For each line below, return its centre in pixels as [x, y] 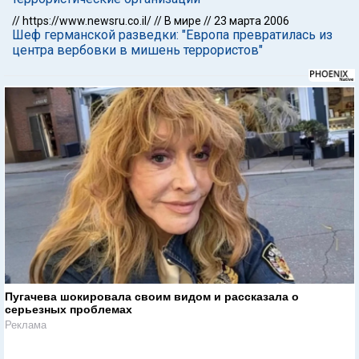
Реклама [26, 325]
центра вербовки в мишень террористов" [137, 50]
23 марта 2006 [252, 21]
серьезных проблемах [69, 309]
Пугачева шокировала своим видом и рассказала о [152, 296]
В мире [183, 21]
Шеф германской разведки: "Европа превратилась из [172, 35]
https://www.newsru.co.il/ [87, 21]
